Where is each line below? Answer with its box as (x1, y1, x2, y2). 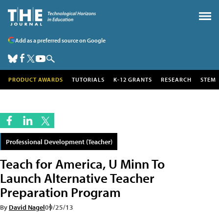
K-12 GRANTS (113, 76, 152, 83)
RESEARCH (161, 76, 192, 83)
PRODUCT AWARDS (8, 76, 63, 83)
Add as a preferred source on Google (15, 36, 106, 44)
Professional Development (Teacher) (6, 137, 112, 146)
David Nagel (9, 202, 45, 212)
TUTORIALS (72, 76, 105, 83)
